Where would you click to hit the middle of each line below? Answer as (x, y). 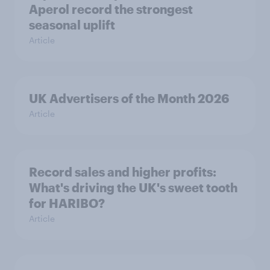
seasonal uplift (72, 25)
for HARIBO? (67, 203)
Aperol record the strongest (111, 9)
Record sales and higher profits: (123, 172)
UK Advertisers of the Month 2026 (129, 99)
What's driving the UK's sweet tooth (133, 188)
